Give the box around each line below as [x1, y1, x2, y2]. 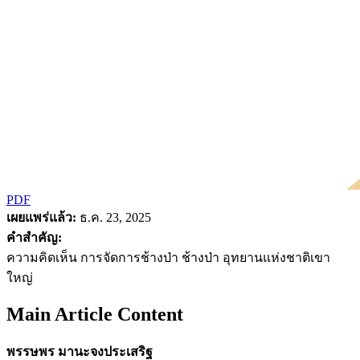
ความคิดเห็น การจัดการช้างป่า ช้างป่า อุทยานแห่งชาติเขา [6, 250, 330, 264]
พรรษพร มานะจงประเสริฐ [6, 344, 153, 358]
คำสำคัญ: [6, 230, 62, 244]
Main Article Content [6, 303, 183, 325]
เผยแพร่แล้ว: [6, 210, 76, 224]
